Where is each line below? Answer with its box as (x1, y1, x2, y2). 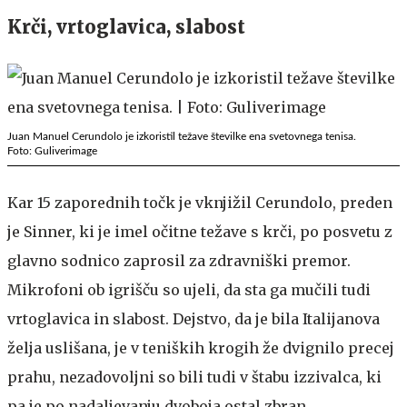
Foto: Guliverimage (7, 144, 97, 156)
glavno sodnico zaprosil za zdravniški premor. (7, 251, 351, 270)
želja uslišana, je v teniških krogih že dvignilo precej (7, 338, 394, 357)
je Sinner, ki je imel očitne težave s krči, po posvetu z (7, 222, 392, 241)
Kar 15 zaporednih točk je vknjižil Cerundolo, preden (7, 193, 392, 212)
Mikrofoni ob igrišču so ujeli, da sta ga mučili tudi (7, 280, 371, 299)
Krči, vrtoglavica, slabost (7, 15, 245, 38)
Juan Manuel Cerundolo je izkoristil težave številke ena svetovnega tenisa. (7, 130, 356, 142)
